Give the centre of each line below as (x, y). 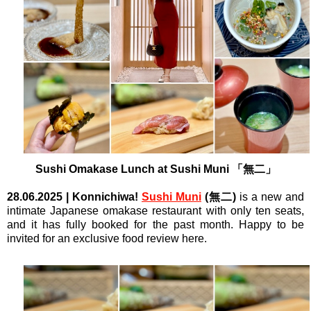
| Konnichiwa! (100, 197)
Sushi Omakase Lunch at (102, 169)
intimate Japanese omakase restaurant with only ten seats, (155, 211)
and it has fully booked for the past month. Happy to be (155, 225)
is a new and (270, 197)
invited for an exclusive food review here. (108, 239)
